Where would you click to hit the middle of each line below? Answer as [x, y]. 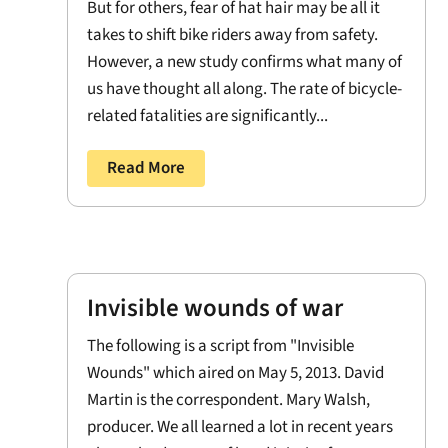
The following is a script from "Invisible [221, 346]
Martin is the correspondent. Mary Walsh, [229, 400]
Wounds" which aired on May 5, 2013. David [236, 373]
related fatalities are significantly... [208, 115]
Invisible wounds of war [215, 308]
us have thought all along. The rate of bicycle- [245, 88]
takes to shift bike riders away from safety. [233, 34]
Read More [146, 167]
